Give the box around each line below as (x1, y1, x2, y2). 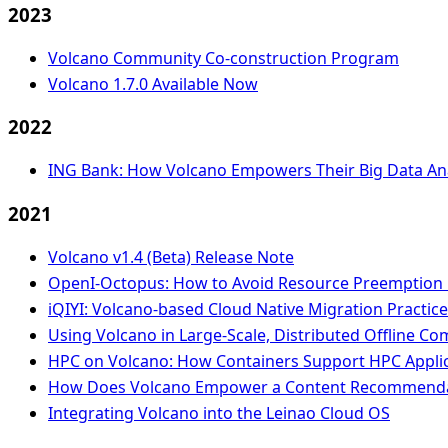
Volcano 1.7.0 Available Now (48, 72, 258, 95)
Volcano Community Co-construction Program (48, 46, 399, 69)
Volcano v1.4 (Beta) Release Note (48, 245, 294, 268)
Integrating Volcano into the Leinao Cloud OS (48, 401, 390, 424)
